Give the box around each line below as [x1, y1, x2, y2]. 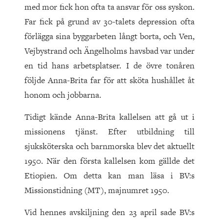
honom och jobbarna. [24, 89, 101, 101]
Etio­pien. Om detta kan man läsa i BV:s [24, 170, 195, 182]
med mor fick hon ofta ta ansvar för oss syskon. [24, 1, 195, 13]
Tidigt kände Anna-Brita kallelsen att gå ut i [24, 111, 195, 123]
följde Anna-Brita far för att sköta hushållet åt [24, 74, 195, 87]
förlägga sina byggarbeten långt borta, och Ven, [24, 30, 195, 43]
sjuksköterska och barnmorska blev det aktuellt [24, 140, 195, 153]
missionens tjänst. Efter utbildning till [24, 126, 195, 138]
